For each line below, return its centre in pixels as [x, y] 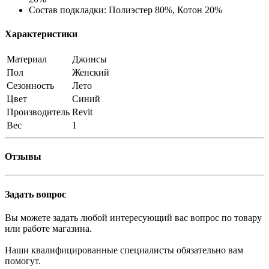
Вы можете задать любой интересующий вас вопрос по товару [133, 217]
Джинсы [89, 59]
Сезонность [30, 85]
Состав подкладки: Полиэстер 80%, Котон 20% [125, 10]
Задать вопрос [35, 194]
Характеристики [41, 34]
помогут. [23, 261]
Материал [27, 59]
